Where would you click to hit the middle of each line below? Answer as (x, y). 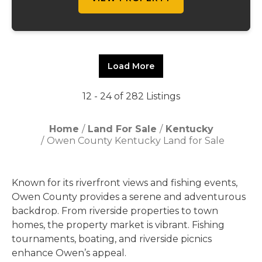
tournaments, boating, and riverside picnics (112, 239)
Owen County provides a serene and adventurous (129, 197)
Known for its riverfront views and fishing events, (125, 183)
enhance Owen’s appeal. (69, 253)
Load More (131, 66)
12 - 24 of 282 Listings (131, 96)
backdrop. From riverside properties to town (115, 211)
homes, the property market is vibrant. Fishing (118, 225)
